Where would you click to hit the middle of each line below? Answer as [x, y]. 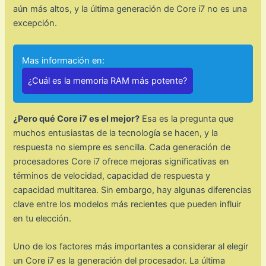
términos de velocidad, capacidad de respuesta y [112, 175]
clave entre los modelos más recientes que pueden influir [127, 204]
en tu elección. [42, 218]
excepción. [35, 23]
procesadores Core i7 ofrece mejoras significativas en [121, 161]
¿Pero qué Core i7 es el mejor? [77, 118]
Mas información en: [64, 60]
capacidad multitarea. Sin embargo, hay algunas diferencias [133, 190]
